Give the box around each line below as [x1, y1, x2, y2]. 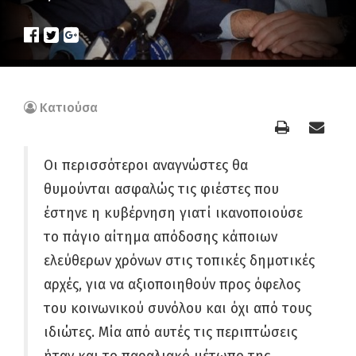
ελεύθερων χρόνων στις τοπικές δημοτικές [44, 253, 315, 269]
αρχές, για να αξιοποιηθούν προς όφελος [44, 277, 300, 293]
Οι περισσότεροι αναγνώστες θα [44, 157, 248, 174]
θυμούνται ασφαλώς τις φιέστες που [44, 181, 279, 198]
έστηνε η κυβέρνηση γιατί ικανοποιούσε [44, 205, 303, 222]
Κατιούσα [40, 100, 98, 115]
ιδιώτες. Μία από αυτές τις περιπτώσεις [44, 324, 297, 341]
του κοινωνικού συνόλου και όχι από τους [44, 300, 311, 317]
